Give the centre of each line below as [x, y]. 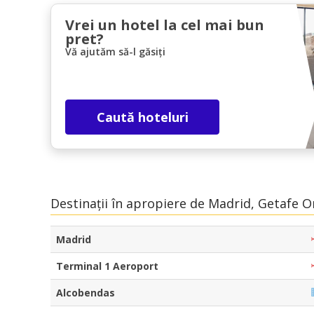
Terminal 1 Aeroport [107, 266]
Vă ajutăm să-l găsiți [115, 52]
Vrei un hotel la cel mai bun [165, 25]
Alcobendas [86, 292]
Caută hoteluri [142, 117]
